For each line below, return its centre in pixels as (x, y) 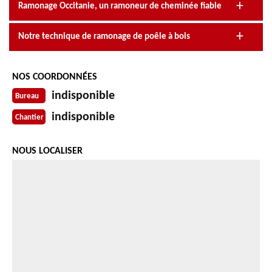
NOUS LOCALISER (47, 151)
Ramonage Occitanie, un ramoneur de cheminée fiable (120, 6)
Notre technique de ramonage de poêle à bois (104, 36)
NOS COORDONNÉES (55, 77)
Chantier (29, 118)
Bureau (27, 97)
